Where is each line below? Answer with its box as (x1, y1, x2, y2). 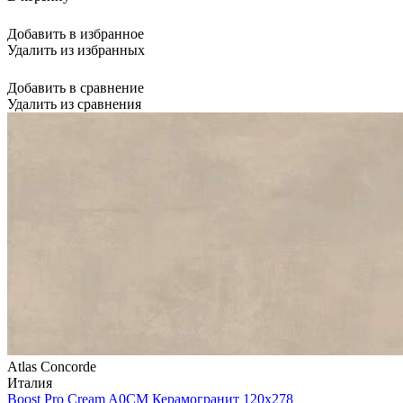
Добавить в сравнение (7, 79, 144, 95)
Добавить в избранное (7, 25, 144, 41)
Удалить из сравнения (7, 95, 141, 112)
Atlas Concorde (7, 358, 96, 374)
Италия (7, 374, 52, 390)
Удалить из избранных (7, 41, 145, 58)
